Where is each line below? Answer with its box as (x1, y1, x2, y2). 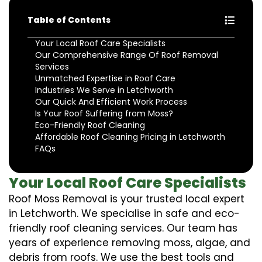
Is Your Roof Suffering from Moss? (35, 107, 173, 119)
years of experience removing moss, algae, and (9, 235, 250, 250)
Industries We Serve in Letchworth (35, 84, 173, 96)
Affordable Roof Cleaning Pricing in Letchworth (35, 130, 225, 143)
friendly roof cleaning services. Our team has (9, 220, 237, 235)
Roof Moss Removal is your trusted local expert (9, 191, 244, 206)
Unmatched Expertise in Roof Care (35, 72, 175, 84)
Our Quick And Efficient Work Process (35, 95, 187, 108)
